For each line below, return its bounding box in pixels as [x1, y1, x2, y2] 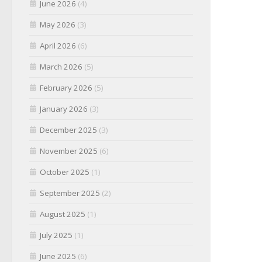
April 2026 [40, 40, 76, 51]
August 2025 [40, 209, 85, 219]
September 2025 [40, 188, 100, 198]
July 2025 [40, 230, 73, 240]
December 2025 [40, 125, 97, 135]
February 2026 [40, 82, 92, 93]
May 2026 [40, 19, 75, 30]
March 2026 [40, 61, 82, 72]
